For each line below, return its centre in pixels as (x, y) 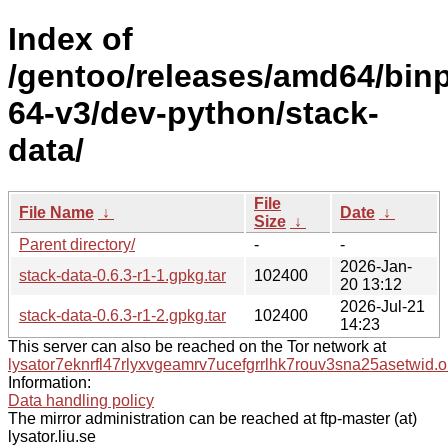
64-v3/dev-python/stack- (193, 113)
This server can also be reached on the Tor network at (197, 346)
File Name (56, 212)
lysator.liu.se (52, 436)
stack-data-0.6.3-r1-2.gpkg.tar (122, 315)
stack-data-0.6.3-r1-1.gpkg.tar (122, 275)
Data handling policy (81, 400)
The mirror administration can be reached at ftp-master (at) (212, 418)
